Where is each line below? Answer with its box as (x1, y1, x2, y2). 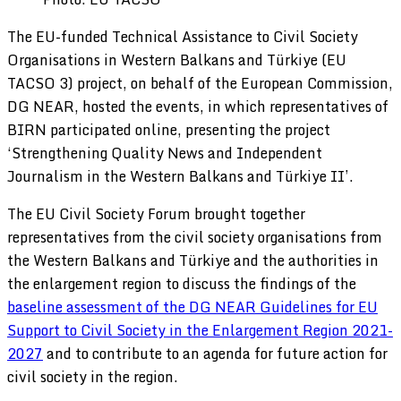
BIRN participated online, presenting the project (7, 117, 330, 141)
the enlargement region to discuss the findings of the (7, 271, 356, 295)
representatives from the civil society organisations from (7, 225, 382, 249)
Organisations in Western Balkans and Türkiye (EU (7, 47, 346, 72)
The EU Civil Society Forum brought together (7, 201, 305, 226)
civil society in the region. (7, 364, 178, 388)
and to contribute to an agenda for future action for (43, 341, 388, 365)
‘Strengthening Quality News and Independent (7, 141, 322, 165)
